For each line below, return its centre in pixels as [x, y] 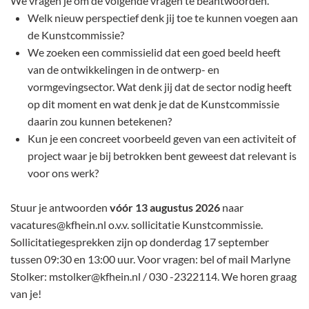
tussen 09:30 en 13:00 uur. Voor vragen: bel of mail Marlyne [150, 259]
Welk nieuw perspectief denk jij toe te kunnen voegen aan [163, 18]
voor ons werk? [64, 173]
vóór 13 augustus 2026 [165, 207]
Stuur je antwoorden [60, 207]
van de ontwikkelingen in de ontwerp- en [123, 69]
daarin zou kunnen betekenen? [100, 121]
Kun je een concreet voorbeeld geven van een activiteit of [162, 138]
